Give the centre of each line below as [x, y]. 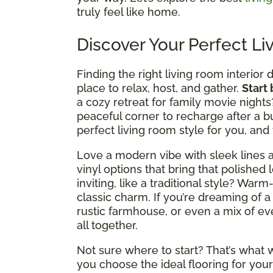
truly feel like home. [129, 12]
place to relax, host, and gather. [159, 88]
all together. [107, 225]
